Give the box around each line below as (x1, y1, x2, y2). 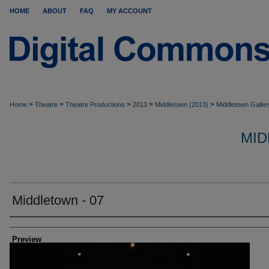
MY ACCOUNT (107, 7, 152, 14)
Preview (12, 235, 41, 244)
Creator (10, 221, 50, 234)
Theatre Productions (65, 101, 125, 108)
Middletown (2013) (155, 101, 208, 108)
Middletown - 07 (12, 193, 104, 208)
